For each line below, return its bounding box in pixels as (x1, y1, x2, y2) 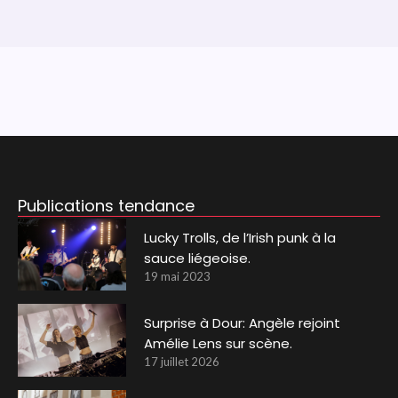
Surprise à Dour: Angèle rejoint (144, 314, 341, 333)
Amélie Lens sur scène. (144, 334, 293, 354)
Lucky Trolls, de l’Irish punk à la (144, 227, 337, 247)
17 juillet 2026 (144, 354, 220, 370)
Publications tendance (17, 194, 195, 217)
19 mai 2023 (144, 268, 211, 283)
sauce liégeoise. (144, 248, 251, 267)
